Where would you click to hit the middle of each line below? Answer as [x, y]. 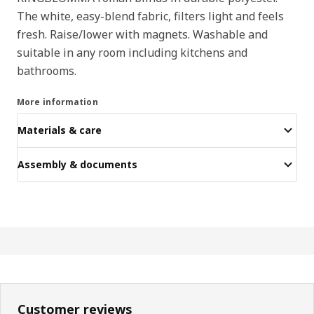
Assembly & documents [77, 165]
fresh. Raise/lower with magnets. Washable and [142, 34]
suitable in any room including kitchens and [132, 52]
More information [57, 102]
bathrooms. [47, 70]
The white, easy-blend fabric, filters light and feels [150, 16]
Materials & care [60, 130]
